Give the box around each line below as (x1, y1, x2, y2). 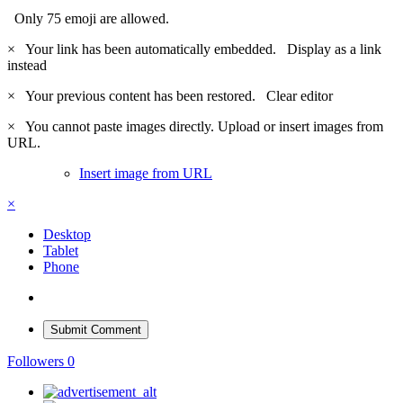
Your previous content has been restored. (19, 87, 266, 103)
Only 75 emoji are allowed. (7, 10, 169, 26)
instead (7, 57, 47, 73)
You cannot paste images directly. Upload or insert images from (19, 118, 383, 134)
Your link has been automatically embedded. (19, 40, 287, 57)
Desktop (43, 226, 91, 242)
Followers (7, 353, 64, 369)
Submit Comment (50, 322, 141, 336)
